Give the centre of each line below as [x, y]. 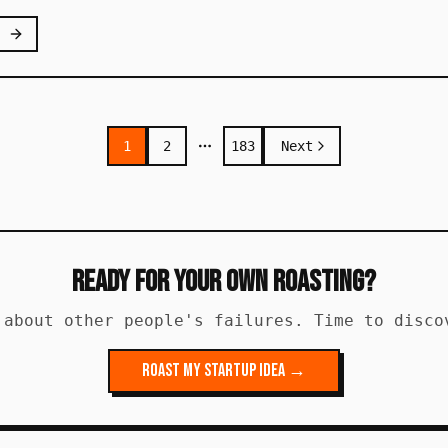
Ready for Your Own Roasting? [224, 282]
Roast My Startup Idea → [224, 370]
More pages [248, 157]
